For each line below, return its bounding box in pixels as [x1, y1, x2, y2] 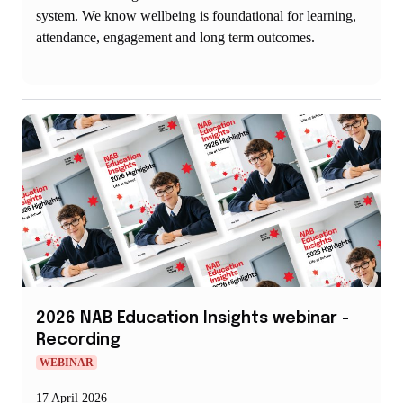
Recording [36, 332, 121, 349]
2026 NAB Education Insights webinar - [36, 310, 349, 327]
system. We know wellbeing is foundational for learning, [36, 8, 356, 24]
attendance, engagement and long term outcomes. [36, 30, 315, 46]
